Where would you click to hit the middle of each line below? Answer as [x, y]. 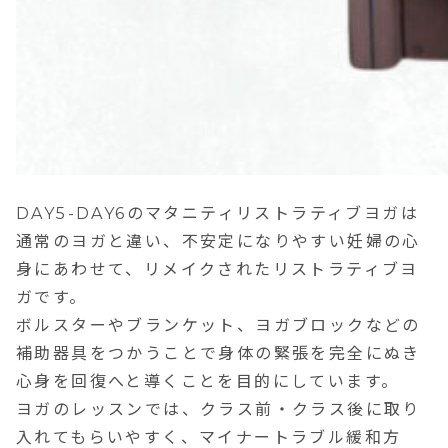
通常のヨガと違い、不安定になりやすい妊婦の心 [218, 241]
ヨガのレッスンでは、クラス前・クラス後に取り [218, 409]
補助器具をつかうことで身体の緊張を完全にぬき [218, 353]
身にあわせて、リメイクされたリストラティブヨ [217, 269]
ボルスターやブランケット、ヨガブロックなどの [218, 325]
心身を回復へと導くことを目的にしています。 [208, 381]
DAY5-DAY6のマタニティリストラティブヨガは [217, 213]
